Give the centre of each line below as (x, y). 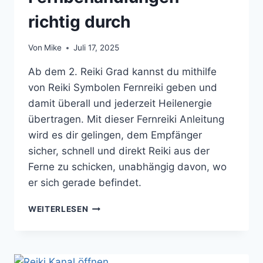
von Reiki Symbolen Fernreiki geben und (123, 88)
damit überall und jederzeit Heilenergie (120, 104)
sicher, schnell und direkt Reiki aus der (119, 151)
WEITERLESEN (58, 209)
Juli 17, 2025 (97, 48)
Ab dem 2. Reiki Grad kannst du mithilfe (122, 72)
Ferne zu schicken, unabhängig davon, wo (127, 167)
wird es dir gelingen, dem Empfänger (115, 135)
